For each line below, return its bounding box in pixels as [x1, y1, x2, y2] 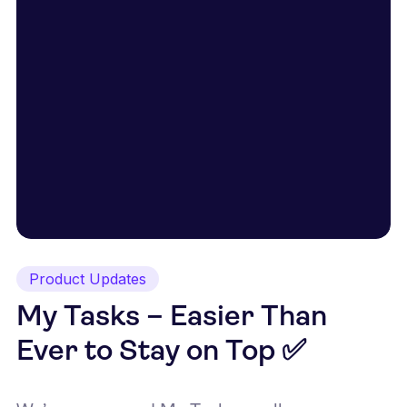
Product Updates [29, 269, 146, 288]
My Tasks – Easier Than [16, 303, 327, 333]
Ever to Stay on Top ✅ [16, 337, 306, 367]
